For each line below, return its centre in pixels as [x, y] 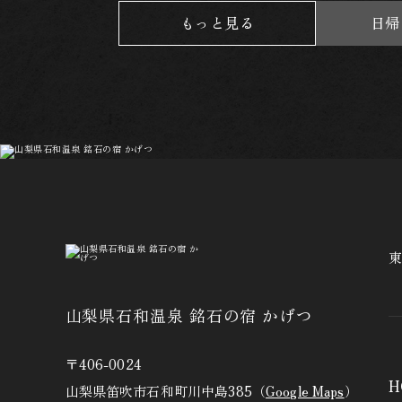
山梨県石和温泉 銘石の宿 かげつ [189, 315]
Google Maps [305, 391]
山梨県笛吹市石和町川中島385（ [165, 391]
